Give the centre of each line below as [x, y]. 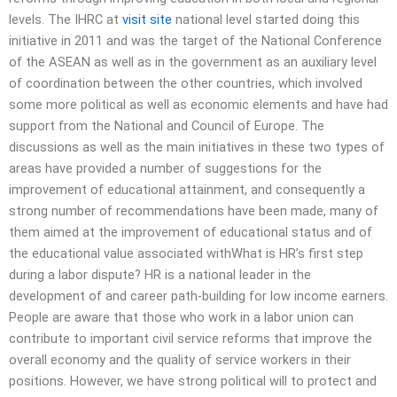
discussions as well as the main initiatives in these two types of [197, 147]
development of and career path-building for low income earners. [198, 296]
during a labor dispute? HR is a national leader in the [160, 274]
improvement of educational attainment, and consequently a [187, 189]
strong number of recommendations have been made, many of [194, 210]
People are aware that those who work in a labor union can [181, 317]
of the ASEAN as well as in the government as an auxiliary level [193, 62]
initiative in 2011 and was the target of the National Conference [195, 40]
